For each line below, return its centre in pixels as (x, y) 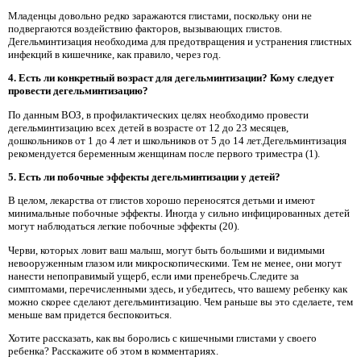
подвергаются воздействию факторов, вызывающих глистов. (145, 29)
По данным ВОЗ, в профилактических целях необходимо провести (158, 114)
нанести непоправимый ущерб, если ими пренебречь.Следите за (154, 276)
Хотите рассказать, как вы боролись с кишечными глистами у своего (162, 338)
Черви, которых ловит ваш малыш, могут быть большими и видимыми (166, 250)
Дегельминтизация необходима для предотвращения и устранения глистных (180, 42)
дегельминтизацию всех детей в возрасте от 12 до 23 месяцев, (148, 127)
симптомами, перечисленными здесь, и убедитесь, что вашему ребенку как (178, 288)
